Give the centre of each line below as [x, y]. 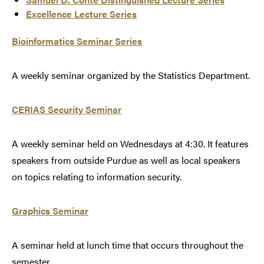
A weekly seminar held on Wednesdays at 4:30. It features [130, 144]
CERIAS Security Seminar [67, 110]
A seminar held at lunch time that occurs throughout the [128, 245]
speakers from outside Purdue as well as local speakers [126, 160]
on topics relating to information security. [97, 177]
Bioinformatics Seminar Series [77, 41]
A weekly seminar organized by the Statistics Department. [131, 75]
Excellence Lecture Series [81, 14]
